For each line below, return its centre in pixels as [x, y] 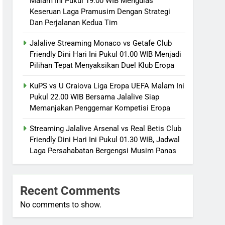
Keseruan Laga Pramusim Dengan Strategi [100, 11]
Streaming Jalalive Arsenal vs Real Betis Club [106, 128]
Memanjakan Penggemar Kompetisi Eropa [100, 108]
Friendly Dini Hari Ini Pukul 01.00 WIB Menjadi [106, 54]
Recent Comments [70, 191]
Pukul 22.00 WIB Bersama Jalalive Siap [95, 97]
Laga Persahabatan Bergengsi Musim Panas [103, 150]
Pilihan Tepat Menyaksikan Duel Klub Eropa [102, 65]
